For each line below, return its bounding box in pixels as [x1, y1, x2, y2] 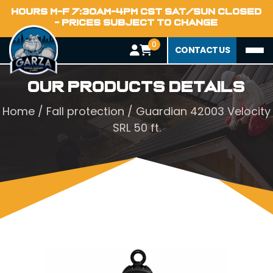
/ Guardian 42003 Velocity [124, 104, 271, 119]
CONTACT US [175, 44, 230, 56]
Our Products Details [27, 79, 246, 95]
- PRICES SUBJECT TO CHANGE [55, 18, 218, 27]
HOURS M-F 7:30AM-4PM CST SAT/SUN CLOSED [11, 7, 262, 16]
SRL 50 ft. [112, 120, 161, 135]
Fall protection [46, 104, 124, 119]
